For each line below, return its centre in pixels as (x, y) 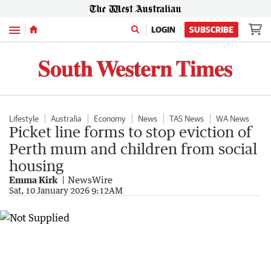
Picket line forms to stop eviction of (130, 131)
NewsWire (90, 179)
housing (36, 165)
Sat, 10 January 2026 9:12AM (66, 190)
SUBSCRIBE (211, 30)
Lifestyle (24, 118)
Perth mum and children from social (133, 148)
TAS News (187, 118)
